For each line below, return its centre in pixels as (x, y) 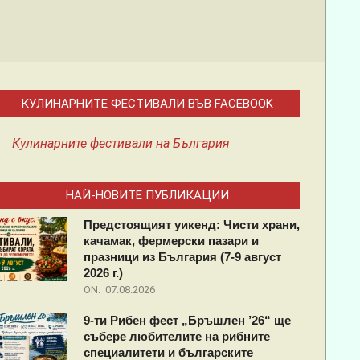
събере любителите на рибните (176, 336)
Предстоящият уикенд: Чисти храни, (191, 225)
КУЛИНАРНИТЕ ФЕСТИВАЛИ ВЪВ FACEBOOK (147, 104)
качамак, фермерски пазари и (171, 241)
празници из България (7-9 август (182, 257)
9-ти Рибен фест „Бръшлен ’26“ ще (187, 320)
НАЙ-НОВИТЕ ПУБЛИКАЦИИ (147, 195)
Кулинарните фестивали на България (121, 143)
